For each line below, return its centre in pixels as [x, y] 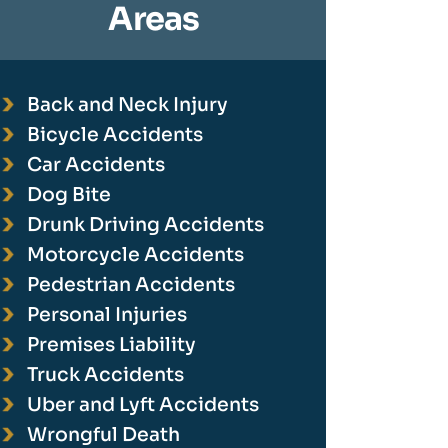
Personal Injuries [106, 315]
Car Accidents [95, 165]
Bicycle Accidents [114, 135]
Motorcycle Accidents [135, 255]
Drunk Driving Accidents [145, 225]
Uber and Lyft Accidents [142, 405]
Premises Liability [111, 345]
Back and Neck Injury [127, 105]
